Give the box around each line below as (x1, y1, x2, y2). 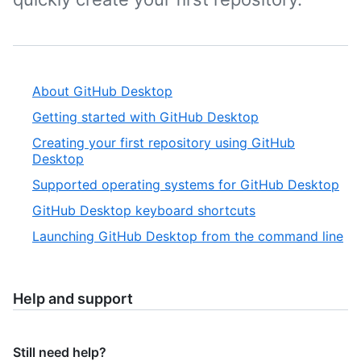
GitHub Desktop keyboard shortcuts (32, 202, 255, 218)
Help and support (13, 290, 133, 307)
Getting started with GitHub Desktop (32, 109, 259, 125)
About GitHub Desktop (32, 83, 172, 99)
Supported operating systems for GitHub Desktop (32, 176, 339, 193)
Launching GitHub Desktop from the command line (32, 228, 343, 244)
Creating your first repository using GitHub (32, 135, 295, 151)
